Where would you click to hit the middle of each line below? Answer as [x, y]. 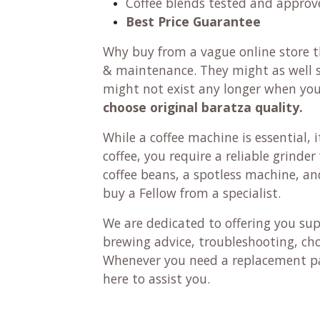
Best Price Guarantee [193, 21]
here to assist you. [156, 278]
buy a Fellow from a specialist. [194, 192]
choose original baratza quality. [203, 107]
